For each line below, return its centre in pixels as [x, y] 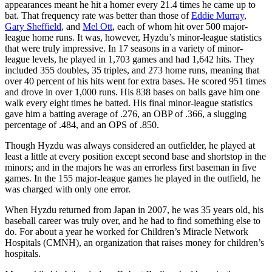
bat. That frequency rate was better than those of [98, 15]
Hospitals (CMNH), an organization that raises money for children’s [134, 242]
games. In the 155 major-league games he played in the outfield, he [133, 178]
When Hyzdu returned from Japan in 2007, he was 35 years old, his [134, 209]
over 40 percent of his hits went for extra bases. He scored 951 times [135, 81]
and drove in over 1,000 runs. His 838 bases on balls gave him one [132, 92]
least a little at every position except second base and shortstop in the [135, 156]
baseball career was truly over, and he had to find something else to [133, 220]
